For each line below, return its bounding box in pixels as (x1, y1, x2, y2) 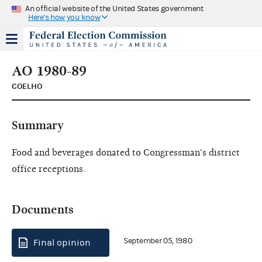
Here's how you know (28, 12, 101, 22)
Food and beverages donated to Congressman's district (12, 147, 240, 158)
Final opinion (33, 237, 91, 248)
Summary (12, 118, 64, 132)
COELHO (12, 81, 43, 91)
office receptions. (12, 163, 85, 174)
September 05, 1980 (123, 236, 192, 246)
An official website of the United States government (25, 4, 204, 13)
